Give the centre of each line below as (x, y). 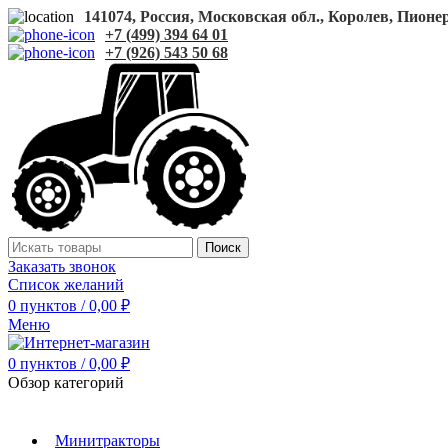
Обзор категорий (66, 382)
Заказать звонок (62, 266)
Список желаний (66, 284)
